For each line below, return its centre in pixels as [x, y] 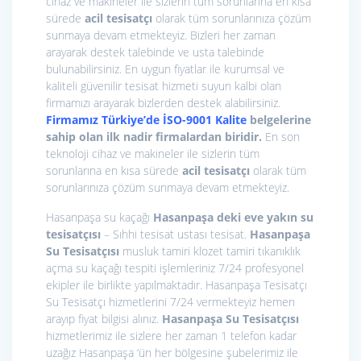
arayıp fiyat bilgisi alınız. [104, 319]
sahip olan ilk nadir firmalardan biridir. [156, 137]
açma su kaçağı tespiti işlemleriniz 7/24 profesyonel [175, 268]
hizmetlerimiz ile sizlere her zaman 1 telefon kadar [171, 336]
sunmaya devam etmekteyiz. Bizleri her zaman [161, 35]
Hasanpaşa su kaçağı [100, 218]
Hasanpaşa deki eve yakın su [233, 218]
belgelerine [279, 120]
